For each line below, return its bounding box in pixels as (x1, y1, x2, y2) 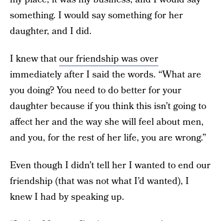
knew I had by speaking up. (10, 190, 124, 204)
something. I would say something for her (10, 9, 183, 22)
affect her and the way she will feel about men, (10, 115, 204, 129)
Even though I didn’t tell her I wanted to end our (10, 159, 211, 172)
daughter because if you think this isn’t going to (10, 100, 206, 113)
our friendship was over (59, 52, 158, 66)
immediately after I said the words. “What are (10, 68, 201, 81)
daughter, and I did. (10, 25, 92, 38)
